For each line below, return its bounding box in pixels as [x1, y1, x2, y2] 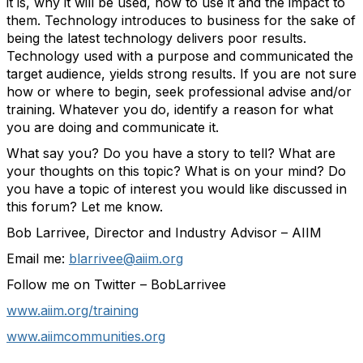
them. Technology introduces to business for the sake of [6, 12, 356, 28]
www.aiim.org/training [6, 302, 139, 318]
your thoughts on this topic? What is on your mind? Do [6, 163, 346, 179]
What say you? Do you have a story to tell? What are [6, 145, 335, 161]
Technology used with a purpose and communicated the [6, 48, 353, 64]
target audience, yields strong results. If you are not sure [6, 66, 357, 82]
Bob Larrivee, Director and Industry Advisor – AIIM [6, 224, 322, 241]
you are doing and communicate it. [6, 119, 219, 135]
